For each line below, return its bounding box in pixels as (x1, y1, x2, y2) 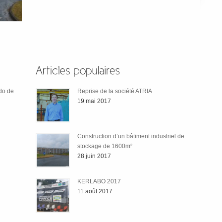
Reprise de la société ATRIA (77, 87, 152, 95)
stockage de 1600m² (77, 142, 132, 150)
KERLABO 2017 (77, 177, 121, 185)
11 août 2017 (77, 187, 112, 195)
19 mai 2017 (77, 97, 111, 105)
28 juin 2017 (77, 152, 111, 160)
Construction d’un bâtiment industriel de (77, 132, 184, 140)
